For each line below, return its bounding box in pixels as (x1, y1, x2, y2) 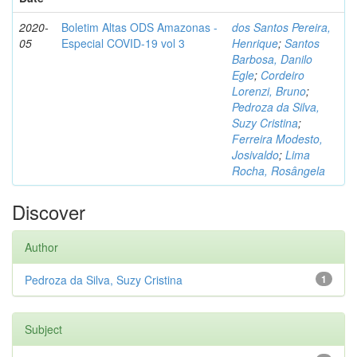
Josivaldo (232, 147, 279, 163)
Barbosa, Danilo (232, 51, 312, 67)
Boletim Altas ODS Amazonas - (61, 19, 218, 35)
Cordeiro (261, 67, 304, 83)
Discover (12, 198, 85, 226)
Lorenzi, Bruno (232, 83, 306, 99)
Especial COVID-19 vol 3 (61, 35, 185, 51)
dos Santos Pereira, (232, 19, 331, 35)
